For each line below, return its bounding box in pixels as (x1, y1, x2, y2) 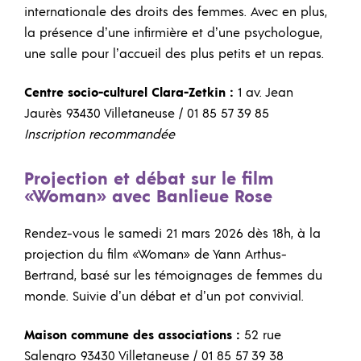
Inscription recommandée (24, 127, 175, 141)
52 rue (244, 328, 281, 342)
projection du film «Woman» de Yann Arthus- (24, 248, 287, 262)
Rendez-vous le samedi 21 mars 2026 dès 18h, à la (24, 227, 321, 241)
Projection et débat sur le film (24, 170, 274, 189)
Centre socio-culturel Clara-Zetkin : (24, 85, 234, 99)
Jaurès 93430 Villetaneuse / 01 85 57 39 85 (24, 106, 269, 120)
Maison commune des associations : (24, 328, 244, 342)
